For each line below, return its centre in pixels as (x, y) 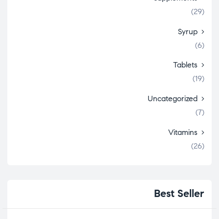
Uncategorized (173, 99)
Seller (189, 194)
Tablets (185, 65)
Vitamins (183, 132)
